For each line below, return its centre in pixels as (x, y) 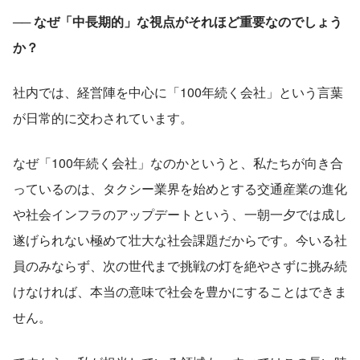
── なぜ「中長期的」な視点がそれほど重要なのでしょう (178, 21)
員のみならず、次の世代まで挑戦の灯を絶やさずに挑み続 (180, 265)
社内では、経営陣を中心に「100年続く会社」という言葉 (178, 92)
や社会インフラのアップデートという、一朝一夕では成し (180, 214)
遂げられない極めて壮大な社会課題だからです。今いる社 (180, 239)
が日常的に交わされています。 (103, 117)
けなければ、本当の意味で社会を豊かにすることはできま (180, 291)
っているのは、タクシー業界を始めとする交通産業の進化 (180, 188)
